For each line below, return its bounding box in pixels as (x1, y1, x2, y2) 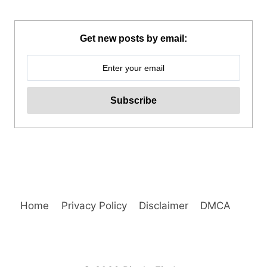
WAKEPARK (92, 3, 141, 13)
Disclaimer (138, 199, 188, 212)
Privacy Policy (61, 199, 127, 212)
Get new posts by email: (80, 33, 187, 44)
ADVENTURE (92, 17, 145, 27)
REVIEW (92, 32, 126, 42)
